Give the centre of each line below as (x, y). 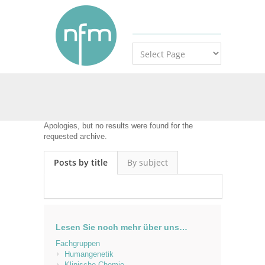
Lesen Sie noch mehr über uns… (122, 227)
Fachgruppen (78, 243)
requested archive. (75, 136)
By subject (148, 162)
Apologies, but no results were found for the (118, 126)
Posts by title (81, 162)
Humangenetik (89, 254)
